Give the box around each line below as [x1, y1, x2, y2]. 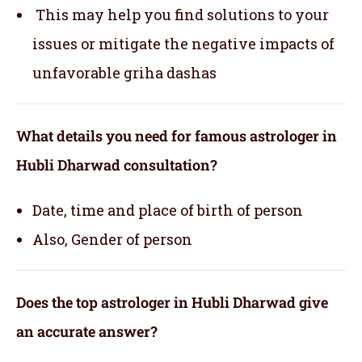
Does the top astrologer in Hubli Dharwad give [16, 292, 328, 312]
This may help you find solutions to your [32, 4, 329, 24]
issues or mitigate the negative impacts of [32, 33, 335, 53]
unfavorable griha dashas [32, 62, 217, 82]
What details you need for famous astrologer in [16, 125, 337, 145]
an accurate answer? [16, 321, 158, 341]
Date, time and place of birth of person [32, 200, 303, 220]
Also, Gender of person [32, 229, 192, 249]
